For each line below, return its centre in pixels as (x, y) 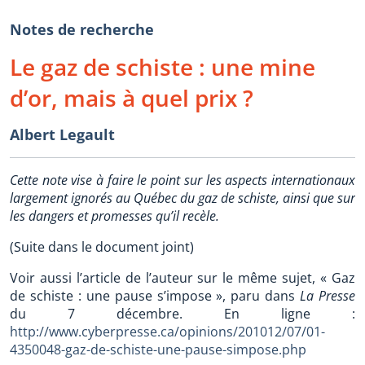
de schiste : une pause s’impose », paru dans (155, 296)
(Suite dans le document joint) (102, 247)
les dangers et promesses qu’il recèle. (114, 216)
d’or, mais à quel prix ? (132, 98)
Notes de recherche (82, 29)
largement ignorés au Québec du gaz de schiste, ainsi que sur (182, 198)
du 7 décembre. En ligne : (182, 314)
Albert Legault (62, 134)
